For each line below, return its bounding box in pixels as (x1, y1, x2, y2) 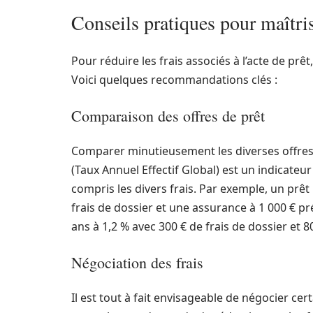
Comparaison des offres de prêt (71, 105, 265, 126)
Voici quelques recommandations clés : (71, 72, 277, 87)
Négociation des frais (71, 252, 203, 272)
